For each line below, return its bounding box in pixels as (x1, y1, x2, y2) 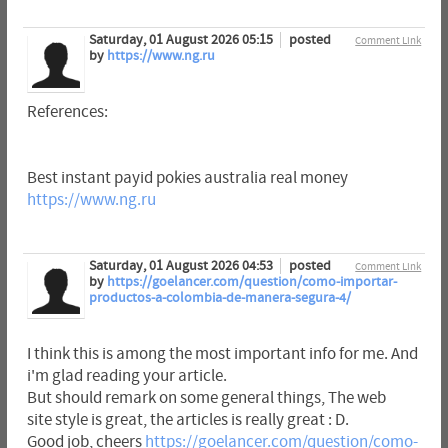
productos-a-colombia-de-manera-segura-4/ (88, 289, 351, 306)
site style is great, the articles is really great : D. (26, 410, 349, 429)
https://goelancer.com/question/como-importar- (106, 273, 397, 290)
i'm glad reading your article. (26, 366, 227, 385)
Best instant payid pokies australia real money (26, 169, 348, 188)
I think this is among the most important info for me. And (26, 344, 418, 363)
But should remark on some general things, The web (26, 388, 386, 407)
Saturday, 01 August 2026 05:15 (88, 32, 276, 49)
